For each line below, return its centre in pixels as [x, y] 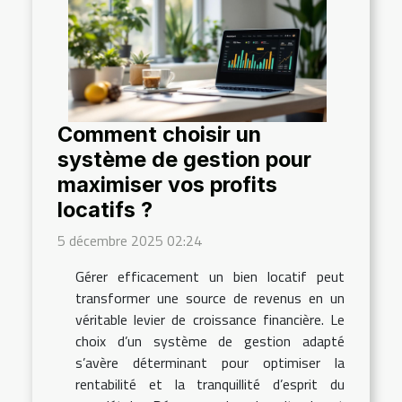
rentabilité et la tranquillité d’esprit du [210, 384]
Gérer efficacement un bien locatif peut [210, 276]
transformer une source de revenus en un [210, 297]
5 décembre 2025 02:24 [130, 240]
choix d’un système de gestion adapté [210, 341]
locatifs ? [105, 209]
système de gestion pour [184, 159]
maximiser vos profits [167, 184]
